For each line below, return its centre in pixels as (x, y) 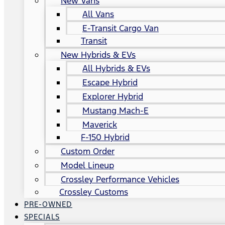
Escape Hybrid (110, 82)
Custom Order (88, 151)
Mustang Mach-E (116, 110)
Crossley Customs (94, 192)
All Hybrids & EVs (116, 68)
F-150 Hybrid (105, 137)
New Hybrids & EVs (98, 55)
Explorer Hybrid (113, 96)
